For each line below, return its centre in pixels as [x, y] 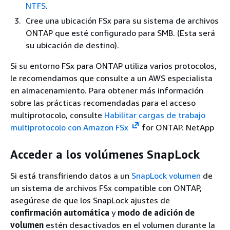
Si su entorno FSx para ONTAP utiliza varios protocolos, [113, 66]
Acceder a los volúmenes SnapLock [105, 154]
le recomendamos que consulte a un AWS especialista [111, 78]
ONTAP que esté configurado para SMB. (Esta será [120, 33]
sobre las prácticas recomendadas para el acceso [103, 103]
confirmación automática [60, 213]
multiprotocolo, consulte [57, 115]
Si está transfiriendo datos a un [71, 176]
